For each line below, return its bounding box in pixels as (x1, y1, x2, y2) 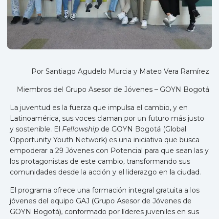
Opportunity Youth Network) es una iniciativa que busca (10, 135, 199, 145)
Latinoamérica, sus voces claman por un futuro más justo (10, 114, 204, 123)
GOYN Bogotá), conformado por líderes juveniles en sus (10, 207, 199, 217)
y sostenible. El (10, 125, 62, 134)
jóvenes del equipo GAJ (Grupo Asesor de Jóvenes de (10, 197, 192, 206)
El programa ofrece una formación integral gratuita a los (10, 186, 199, 195)
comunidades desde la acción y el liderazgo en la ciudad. (10, 168, 201, 177)
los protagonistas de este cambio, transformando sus (10, 157, 190, 166)
